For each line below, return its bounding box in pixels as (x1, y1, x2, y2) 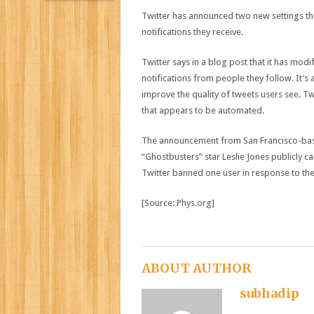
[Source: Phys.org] (142, 198, 214, 208)
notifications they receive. (142, 27, 243, 37)
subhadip (240, 285, 299, 301)
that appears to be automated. (142, 105, 264, 116)
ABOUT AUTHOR (142, 259, 251, 276)
